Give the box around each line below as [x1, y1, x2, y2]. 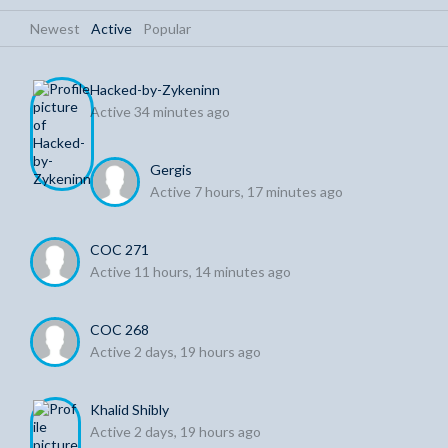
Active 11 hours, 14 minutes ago [90, 263, 291, 280]
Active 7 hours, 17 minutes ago [150, 183, 343, 200]
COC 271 [90, 241, 149, 258]
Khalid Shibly [90, 401, 169, 418]
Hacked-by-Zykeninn [90, 81, 220, 98]
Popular [143, 20, 191, 37]
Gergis [150, 161, 192, 178]
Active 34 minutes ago [90, 103, 230, 120]
